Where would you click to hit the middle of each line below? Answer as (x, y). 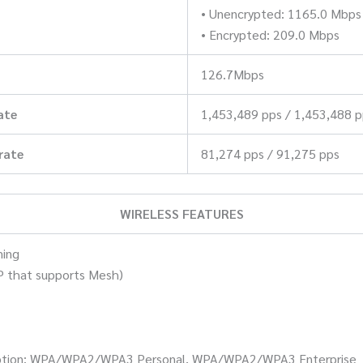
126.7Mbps (233, 74)
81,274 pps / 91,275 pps (270, 153)
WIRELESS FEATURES (181, 213)
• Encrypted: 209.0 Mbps (270, 34)
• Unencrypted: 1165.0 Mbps (281, 13)
